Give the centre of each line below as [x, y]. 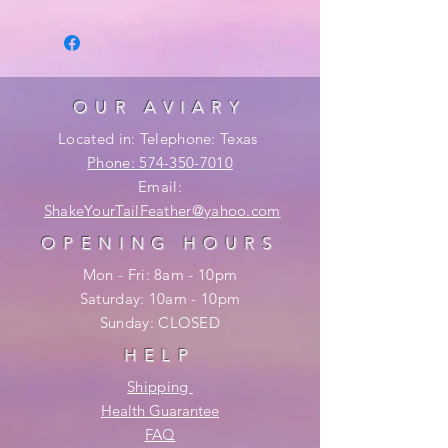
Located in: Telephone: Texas [160, 138]
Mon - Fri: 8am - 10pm [160, 274]
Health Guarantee [160, 410]
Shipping [160, 386]
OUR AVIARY [160, 106]
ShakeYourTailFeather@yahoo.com [162, 210]
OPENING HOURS [160, 242]
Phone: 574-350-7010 [160, 162]
